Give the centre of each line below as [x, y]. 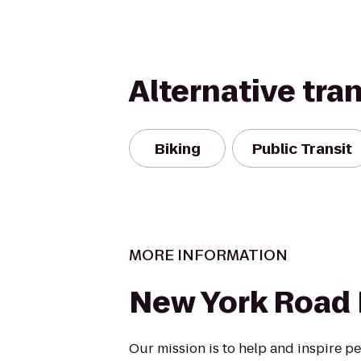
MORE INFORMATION [208, 255]
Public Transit [302, 148]
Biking [177, 148]
